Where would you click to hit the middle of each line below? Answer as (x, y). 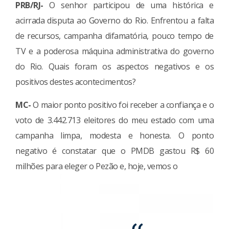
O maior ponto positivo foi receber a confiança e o (122, 105)
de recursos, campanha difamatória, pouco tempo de (114, 36)
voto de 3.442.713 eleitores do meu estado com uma (114, 120)
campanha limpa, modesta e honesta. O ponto (114, 135)
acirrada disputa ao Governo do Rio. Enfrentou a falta (114, 20)
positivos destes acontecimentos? (75, 82)
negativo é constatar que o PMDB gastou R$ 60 (114, 151)
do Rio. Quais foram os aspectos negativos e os (114, 66)
